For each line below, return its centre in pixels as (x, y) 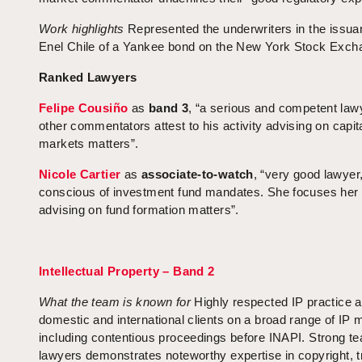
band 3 (168, 108)
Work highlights (82, 29)
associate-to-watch (197, 175)
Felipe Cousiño (84, 108)
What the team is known (106, 302)
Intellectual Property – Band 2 (127, 271)
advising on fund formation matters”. (139, 210)
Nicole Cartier (80, 175)
